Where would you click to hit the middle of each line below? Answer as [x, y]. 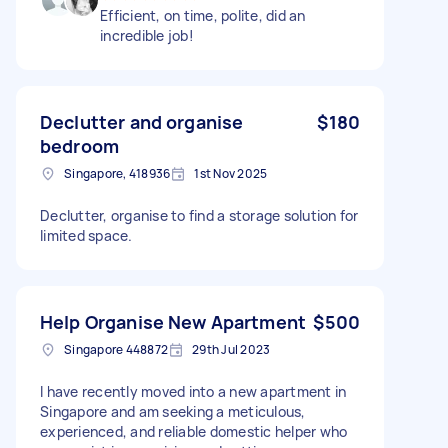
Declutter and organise [142, 121]
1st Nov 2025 [231, 173]
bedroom [80, 145]
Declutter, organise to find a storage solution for [199, 215]
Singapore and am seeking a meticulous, [173, 411]
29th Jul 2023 [231, 349]
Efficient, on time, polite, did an [203, 15]
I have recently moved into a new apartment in [193, 391]
